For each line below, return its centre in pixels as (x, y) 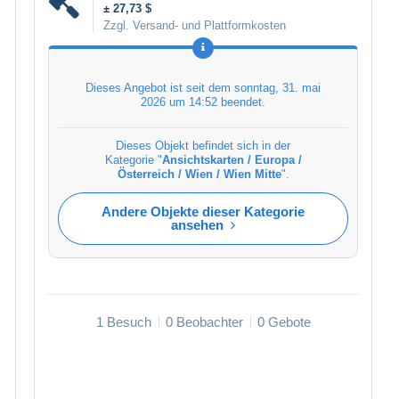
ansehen (197, 224)
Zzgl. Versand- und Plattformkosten (195, 25)
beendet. (241, 102)
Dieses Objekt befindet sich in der (203, 145)
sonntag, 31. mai (277, 87)
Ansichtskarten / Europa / (232, 159)
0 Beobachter (204, 322)
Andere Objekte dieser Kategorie (203, 211)
